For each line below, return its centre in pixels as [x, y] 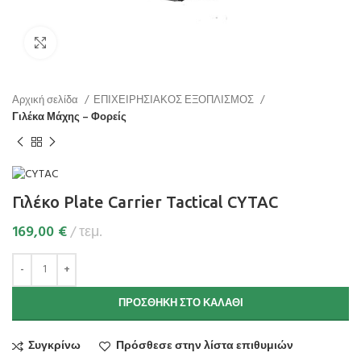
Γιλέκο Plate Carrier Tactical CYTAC [145, 201]
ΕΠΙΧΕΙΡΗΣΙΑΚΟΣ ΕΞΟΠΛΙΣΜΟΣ [175, 100]
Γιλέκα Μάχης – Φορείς [69, 117]
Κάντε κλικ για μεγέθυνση [119, 42]
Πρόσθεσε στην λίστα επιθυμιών [204, 346]
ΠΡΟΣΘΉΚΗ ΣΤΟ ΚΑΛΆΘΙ [180, 303]
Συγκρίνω [55, 346]
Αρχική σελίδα [46, 100]
